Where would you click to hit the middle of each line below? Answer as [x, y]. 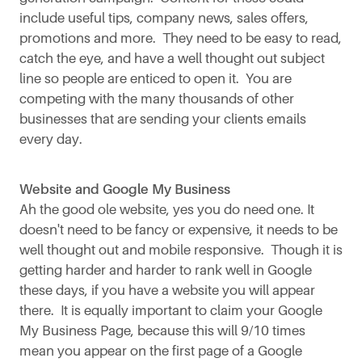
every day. [51, 139]
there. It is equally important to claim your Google [171, 310]
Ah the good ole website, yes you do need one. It [167, 209]
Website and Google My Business [125, 189]
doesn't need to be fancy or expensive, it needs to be [179, 229]
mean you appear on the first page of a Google [161, 351]
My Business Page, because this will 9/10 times [162, 330]
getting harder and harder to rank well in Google [166, 270]
